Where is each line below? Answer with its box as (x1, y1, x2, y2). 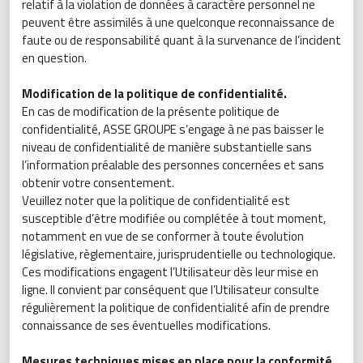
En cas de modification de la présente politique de (22, 102, 280, 121)
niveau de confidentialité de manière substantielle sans (22, 138, 312, 156)
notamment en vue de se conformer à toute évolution (22, 227, 304, 246)
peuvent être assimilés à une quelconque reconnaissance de (22, 13, 335, 32)
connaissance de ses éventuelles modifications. (22, 316, 271, 335)
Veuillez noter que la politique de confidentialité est (22, 191, 290, 210)
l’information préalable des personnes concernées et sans (22, 156, 324, 174)
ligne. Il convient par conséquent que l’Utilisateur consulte (22, 280, 319, 299)
